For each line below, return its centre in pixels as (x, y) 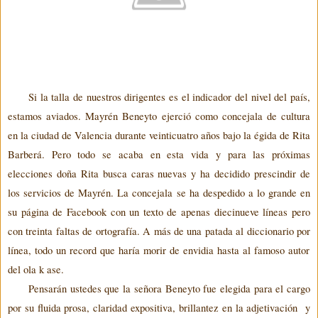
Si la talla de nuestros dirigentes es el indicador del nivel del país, (169, 97)
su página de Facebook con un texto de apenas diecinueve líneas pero (159, 212)
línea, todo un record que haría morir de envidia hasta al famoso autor (159, 250)
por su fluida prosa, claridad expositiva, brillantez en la (126, 307)
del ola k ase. (36, 269)
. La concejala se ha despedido (180, 192)
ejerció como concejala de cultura (234, 116)
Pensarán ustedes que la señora (97, 288)
